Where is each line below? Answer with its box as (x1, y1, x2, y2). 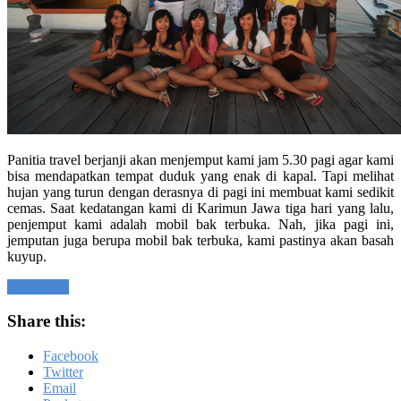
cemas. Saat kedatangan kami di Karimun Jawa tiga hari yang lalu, (7, 200, 394, 216)
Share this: (7, 311, 86, 331)
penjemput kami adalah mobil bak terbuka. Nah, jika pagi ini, (7, 216, 394, 232)
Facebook (43, 348, 98, 364)
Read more (7, 278, 69, 294)
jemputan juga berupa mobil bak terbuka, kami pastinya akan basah (7, 232, 394, 248)
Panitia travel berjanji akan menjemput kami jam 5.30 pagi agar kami (7, 151, 394, 167)
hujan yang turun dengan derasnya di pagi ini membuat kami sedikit (7, 183, 394, 200)
